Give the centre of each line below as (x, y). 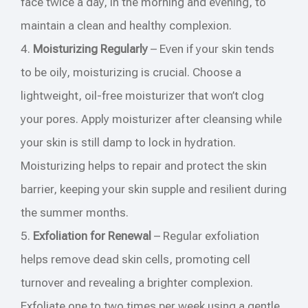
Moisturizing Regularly (90, 48)
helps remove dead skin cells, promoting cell (135, 259)
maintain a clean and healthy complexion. (126, 25)
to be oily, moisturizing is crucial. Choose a (131, 72)
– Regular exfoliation (205, 235)
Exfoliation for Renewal (92, 235)
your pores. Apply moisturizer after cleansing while (151, 119)
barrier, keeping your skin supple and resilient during (154, 189)
